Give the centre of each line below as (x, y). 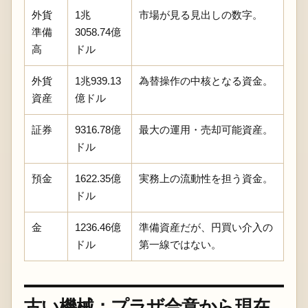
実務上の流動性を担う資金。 (206, 178)
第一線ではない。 (180, 244)
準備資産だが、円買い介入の (206, 227)
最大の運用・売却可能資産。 (206, 130)
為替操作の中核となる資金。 (206, 81)
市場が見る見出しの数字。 (200, 15)
